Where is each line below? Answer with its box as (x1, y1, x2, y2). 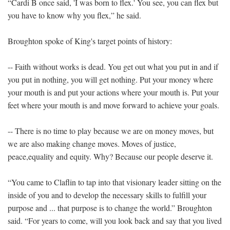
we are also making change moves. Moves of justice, (8, 138, 176, 149)
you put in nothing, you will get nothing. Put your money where (8, 73, 213, 85)
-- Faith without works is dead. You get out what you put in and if (8, 61, 218, 72)
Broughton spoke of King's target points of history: (8, 35, 172, 46)
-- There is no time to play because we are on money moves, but (8, 125, 214, 136)
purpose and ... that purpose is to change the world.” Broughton (8, 202, 212, 213)
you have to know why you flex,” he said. (8, 9, 141, 21)
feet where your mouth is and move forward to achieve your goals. (8, 99, 219, 110)
